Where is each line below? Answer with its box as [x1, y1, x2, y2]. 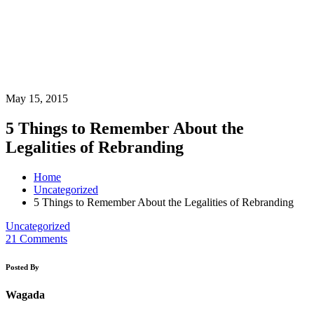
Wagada [6, 288, 45, 301]
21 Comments [6, 232, 67, 245]
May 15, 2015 [6, 92, 68, 104]
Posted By [6, 262, 39, 271]
